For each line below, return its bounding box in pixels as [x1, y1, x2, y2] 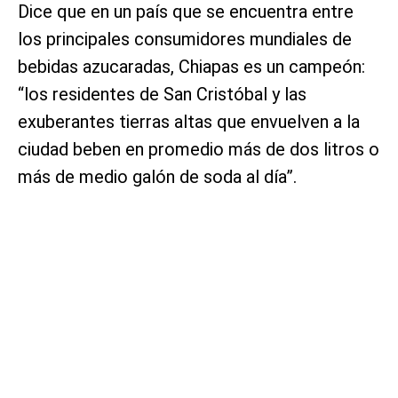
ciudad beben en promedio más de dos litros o [18, 139, 379, 161]
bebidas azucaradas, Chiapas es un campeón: [18, 56, 365, 78]
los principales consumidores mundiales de [18, 28, 352, 51]
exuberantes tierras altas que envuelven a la [18, 111, 360, 133]
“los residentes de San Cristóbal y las [18, 84, 306, 106]
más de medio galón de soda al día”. [18, 166, 297, 188]
